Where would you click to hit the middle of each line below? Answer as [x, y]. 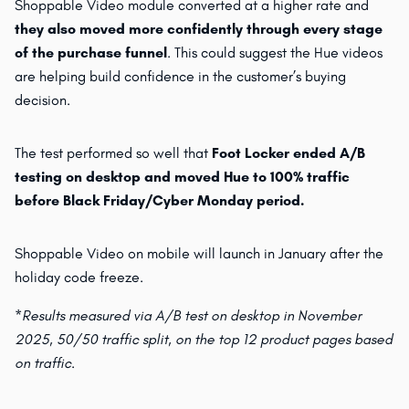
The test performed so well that [113, 153]
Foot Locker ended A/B [288, 153]
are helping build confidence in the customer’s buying [180, 77]
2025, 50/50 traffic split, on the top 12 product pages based [204, 340]
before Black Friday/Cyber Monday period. [161, 201]
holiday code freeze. [79, 278]
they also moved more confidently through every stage [199, 29]
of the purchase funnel [91, 53]
